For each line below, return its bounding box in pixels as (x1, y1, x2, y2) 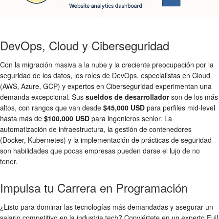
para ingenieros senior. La (89, 113, 172, 123)
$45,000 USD (103, 102, 145, 112)
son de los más (169, 91, 218, 102)
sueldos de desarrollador (86, 91, 169, 102)
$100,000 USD (44, 113, 89, 123)
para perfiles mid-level (145, 102, 215, 112)
